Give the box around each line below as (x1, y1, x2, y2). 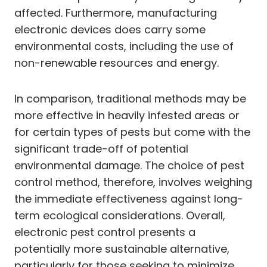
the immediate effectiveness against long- (14, 191, 243, 206)
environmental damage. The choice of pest (14, 157, 244, 173)
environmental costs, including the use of (14, 38, 234, 54)
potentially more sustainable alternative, (14, 241, 229, 256)
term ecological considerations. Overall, (14, 207, 225, 223)
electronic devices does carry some (14, 21, 206, 37)
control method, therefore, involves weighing (14, 174, 252, 190)
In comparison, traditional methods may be (14, 91, 246, 106)
